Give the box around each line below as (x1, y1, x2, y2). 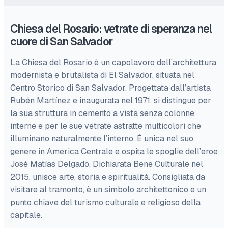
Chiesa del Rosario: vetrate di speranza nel (10, 22, 212, 36)
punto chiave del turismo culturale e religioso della (10, 197, 201, 208)
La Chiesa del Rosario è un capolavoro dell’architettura (10, 57, 216, 68)
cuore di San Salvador (10, 35, 112, 48)
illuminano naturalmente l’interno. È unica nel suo (10, 133, 193, 144)
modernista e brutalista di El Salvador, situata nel (10, 70, 194, 80)
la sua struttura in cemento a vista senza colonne (10, 108, 194, 119)
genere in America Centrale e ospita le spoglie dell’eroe (10, 146, 218, 157)
